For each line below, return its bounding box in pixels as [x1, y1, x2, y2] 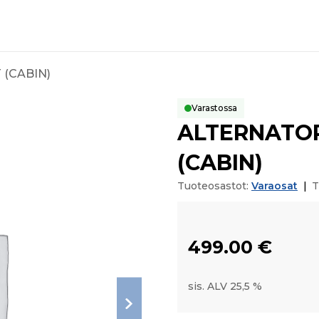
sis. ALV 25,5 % [188, 280, 262, 293]
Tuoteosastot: [177, 179, 251, 192]
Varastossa [192, 103, 237, 113]
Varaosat [251, 179, 298, 192]
